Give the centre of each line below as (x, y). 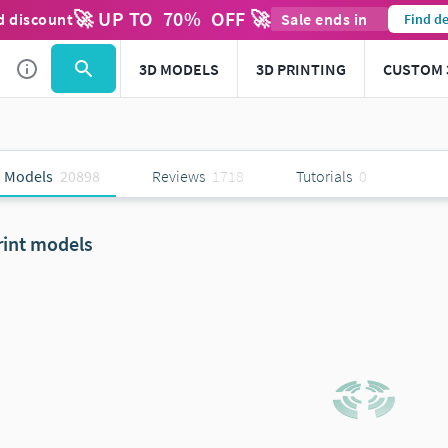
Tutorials (324, 176)
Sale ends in (324, 19)
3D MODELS (179, 68)
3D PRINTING (301, 68)
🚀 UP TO (113, 18)
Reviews (178, 176)
